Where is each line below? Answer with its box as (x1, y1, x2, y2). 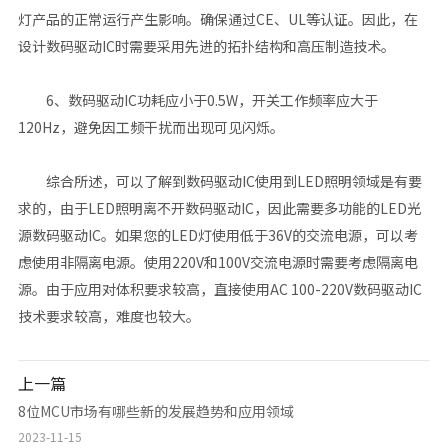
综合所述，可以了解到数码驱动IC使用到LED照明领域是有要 (17, 171, 422, 192)
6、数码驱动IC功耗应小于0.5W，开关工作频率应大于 (17, 90, 378, 111)
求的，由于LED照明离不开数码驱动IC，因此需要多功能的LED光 (17, 198, 421, 219)
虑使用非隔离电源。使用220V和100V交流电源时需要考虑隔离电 (17, 252, 418, 273)
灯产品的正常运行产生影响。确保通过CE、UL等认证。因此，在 (17, 9, 418, 30)
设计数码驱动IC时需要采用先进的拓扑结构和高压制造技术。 (17, 36, 395, 57)
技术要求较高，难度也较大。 (17, 306, 200, 327)
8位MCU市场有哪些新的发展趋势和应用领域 (17, 401, 294, 422)
